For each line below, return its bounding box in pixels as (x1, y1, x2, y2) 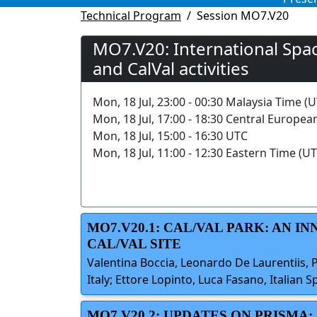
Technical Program (81, 7, 181, 23)
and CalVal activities (93, 56, 249, 80)
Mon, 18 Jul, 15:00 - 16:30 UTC (93, 127, 248, 144)
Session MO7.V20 (197, 7, 289, 23)
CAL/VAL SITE (87, 236, 181, 251)
